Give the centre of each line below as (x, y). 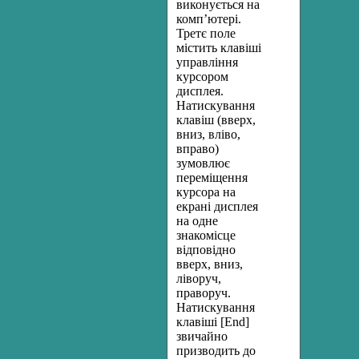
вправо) (198, 149)
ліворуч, (199, 278)
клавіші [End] (213, 322)
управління (207, 62)
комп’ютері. (209, 19)
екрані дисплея (217, 206)
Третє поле (206, 33)
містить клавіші (219, 48)
